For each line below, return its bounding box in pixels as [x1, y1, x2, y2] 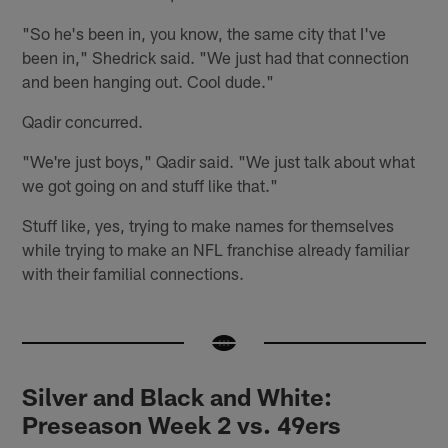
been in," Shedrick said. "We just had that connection [22, 47, 410, 68]
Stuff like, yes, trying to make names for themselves [22, 215, 395, 236]
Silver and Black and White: [22, 382, 333, 412]
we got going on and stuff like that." [22, 175, 279, 196]
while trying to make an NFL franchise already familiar [22, 239, 410, 260]
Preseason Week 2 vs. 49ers [22, 410, 342, 440]
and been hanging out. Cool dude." [22, 71, 275, 92]
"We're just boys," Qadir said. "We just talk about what [22, 151, 416, 172]
